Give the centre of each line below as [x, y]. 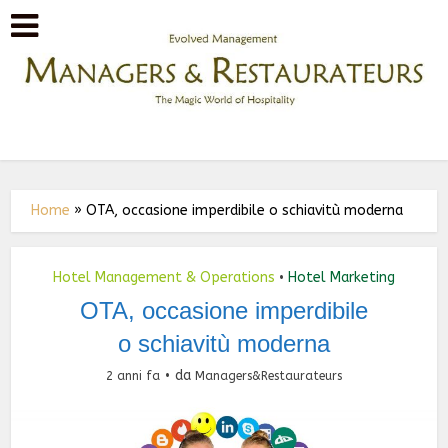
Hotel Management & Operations [164, 277]
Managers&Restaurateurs [268, 376]
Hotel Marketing [341, 277]
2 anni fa [133, 376]
